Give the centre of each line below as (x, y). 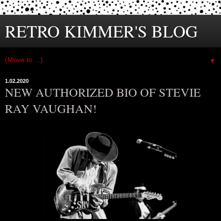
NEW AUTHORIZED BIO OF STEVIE (103, 92)
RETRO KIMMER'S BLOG (101, 31)
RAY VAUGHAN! (51, 108)
